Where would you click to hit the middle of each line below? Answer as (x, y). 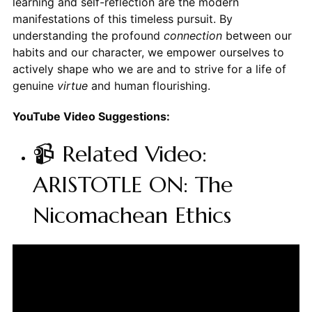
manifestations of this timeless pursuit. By (122, 19)
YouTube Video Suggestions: (91, 117)
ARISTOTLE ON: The (132, 185)
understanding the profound (88, 36)
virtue (72, 86)
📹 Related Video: (119, 154)
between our (257, 36)
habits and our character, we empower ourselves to (148, 53)
